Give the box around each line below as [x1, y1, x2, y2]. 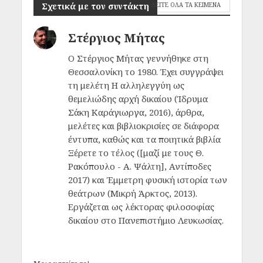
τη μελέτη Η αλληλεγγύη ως [68, 79, 184, 92]
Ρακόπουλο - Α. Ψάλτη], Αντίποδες [68, 160, 211, 173]
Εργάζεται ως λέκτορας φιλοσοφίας [68, 201, 214, 213]
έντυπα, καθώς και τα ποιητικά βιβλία [68, 133, 221, 146]
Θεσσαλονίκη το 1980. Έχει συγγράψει [68, 66, 224, 78]
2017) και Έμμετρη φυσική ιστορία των [68, 174, 227, 186]
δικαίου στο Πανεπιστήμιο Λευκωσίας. [68, 214, 224, 227]
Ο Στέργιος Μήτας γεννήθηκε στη [68, 52, 208, 65]
